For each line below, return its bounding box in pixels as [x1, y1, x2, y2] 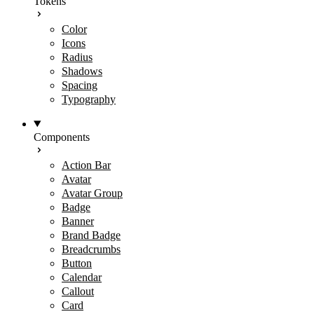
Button [62, 257, 92, 269]
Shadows [62, 65, 102, 77]
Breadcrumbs [62, 243, 121, 255]
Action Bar [62, 159, 111, 171]
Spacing [62, 79, 97, 91]
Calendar [62, 271, 102, 283]
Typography [62, 93, 116, 105]
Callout [62, 285, 94, 297]
